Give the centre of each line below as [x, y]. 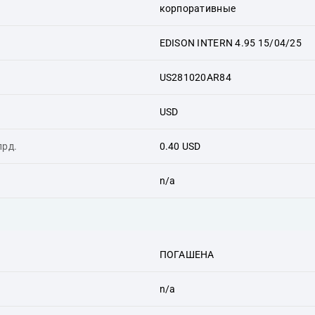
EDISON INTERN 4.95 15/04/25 [231, 43]
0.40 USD [180, 146]
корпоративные [198, 8]
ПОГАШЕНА [187, 254]
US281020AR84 [195, 77]
